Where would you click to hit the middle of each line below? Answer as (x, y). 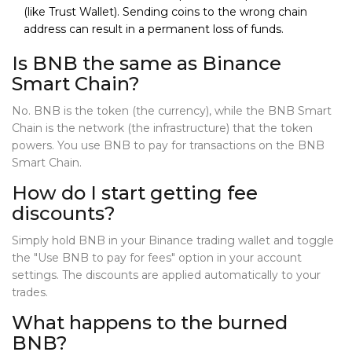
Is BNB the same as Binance (147, 64)
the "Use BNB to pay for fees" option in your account (157, 258)
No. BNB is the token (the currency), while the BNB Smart (172, 111)
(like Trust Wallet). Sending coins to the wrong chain (165, 12)
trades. (30, 293)
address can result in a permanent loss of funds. (154, 29)
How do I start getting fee (135, 193)
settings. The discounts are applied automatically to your (166, 275)
